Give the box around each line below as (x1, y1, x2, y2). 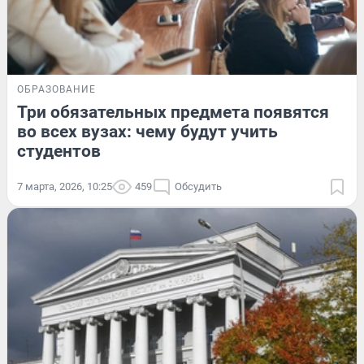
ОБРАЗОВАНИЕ (17, 84, 96, 96)
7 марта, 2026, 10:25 (17, 180, 112, 193)
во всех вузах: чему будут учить (17, 122, 278, 142)
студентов (17, 141, 101, 162)
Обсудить (175, 180, 222, 193)
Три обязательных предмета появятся (17, 102, 329, 123)
